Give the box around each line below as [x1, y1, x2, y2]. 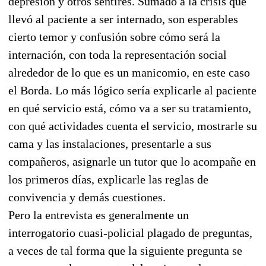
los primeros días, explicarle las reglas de [8, 172, 208, 186]
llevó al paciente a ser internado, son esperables [8, 12, 238, 26]
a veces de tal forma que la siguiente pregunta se [8, 243, 242, 257]
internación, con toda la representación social [8, 47, 227, 61]
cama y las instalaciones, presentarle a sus [8, 137, 211, 150]
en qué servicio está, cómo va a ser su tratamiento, [8, 101, 251, 115]
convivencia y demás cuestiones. [8, 190, 166, 204]
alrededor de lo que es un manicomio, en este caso [8, 65, 250, 79]
